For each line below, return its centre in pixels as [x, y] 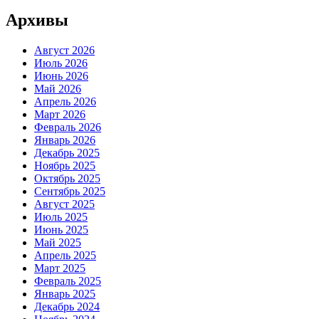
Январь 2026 [65, 140]
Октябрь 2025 [67, 178]
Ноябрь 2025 [65, 165]
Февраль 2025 [68, 281]
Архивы [37, 20]
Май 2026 [58, 88]
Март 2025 [60, 268]
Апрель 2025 [65, 255]
